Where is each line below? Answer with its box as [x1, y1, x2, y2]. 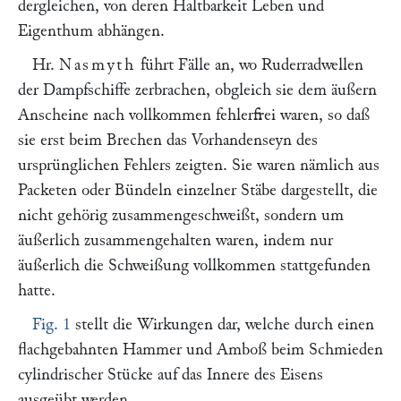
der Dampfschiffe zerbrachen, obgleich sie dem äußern [18, 81, 377, 98]
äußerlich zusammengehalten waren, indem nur [18, 232, 333, 249]
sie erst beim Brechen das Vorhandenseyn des [18, 132, 318, 149]
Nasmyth [59, 56, 136, 73]
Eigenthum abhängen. [18, 22, 165, 39]
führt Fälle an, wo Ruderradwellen [135, 56, 363, 73]
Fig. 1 [32, 316, 71, 333]
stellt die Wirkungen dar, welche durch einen [71, 316, 374, 333]
